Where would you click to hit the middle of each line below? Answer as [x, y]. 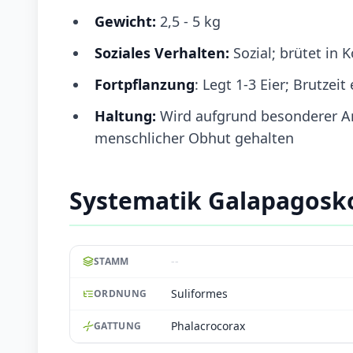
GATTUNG [118, 325]
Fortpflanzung [145, 84]
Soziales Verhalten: [162, 52]
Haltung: [125, 115]
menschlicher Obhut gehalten [194, 137]
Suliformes [199, 293]
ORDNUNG [121, 293]
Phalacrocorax [208, 325]
